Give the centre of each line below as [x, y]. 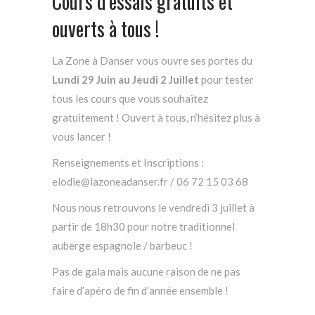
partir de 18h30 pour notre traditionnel [143, 226]
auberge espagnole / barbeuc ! [122, 245]
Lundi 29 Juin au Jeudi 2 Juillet [126, 79]
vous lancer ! [82, 136]
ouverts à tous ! [105, 28]
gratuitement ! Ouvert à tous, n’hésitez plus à [156, 117]
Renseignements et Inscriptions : [128, 162]
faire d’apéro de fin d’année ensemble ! [140, 290]
